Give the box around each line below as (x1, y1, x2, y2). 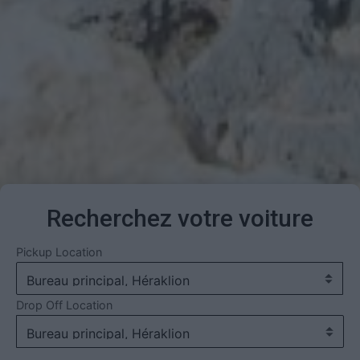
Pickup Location (16, 244, 102, 259)
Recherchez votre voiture (47, 203, 313, 232)
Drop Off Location (16, 297, 112, 312)
